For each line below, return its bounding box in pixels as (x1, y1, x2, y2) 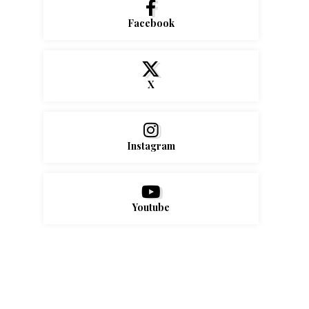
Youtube (132, 200, 170, 214)
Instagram (126, 139, 175, 152)
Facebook (127, 16, 175, 30)
